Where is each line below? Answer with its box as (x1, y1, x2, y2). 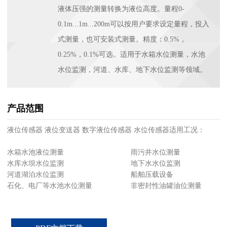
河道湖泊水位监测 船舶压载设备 (7, 170, 173, 178)
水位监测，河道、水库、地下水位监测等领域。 (57, 65, 207, 73)
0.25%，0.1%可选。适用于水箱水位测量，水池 (57, 50, 205, 58)
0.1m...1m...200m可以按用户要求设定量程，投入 (57, 20, 209, 28)
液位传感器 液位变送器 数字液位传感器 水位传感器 (7, 126, 169, 134)
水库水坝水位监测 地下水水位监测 (7, 159, 180, 167)
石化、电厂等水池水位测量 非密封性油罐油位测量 (7, 181, 202, 190)
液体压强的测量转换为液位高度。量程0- (57, 5, 184, 13)
